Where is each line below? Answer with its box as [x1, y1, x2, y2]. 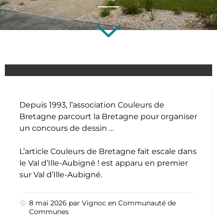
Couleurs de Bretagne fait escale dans [50, 147, 197, 156]
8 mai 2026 [29, 199, 69, 207]
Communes [29, 207, 69, 216]
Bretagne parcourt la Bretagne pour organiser [19, 112, 197, 121]
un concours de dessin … [19, 124, 114, 133]
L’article [19, 147, 50, 156]
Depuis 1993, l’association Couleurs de [19, 100, 164, 109]
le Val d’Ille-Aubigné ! [19, 158, 99, 168]
